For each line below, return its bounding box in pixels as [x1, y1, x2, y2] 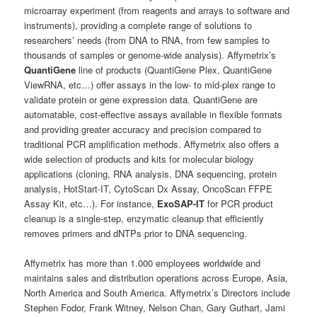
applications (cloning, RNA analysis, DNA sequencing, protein [24, 166, 277, 180]
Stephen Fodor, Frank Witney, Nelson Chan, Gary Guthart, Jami [24, 300, 286, 314]
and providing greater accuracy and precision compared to [24, 122, 262, 136]
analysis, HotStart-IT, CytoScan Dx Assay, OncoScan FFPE [24, 181, 273, 195]
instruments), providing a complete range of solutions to [24, 18, 253, 32]
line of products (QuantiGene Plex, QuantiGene [76, 62, 272, 76]
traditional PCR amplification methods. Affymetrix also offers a [24, 137, 279, 151]
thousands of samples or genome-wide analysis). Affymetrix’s [24, 47, 277, 62]
